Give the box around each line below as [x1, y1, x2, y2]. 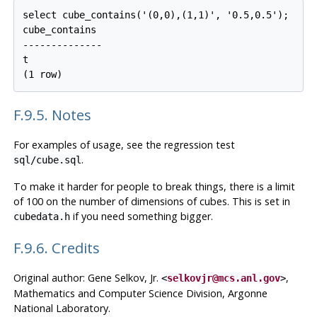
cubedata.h [13, 211, 70, 223]
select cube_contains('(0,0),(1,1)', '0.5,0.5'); [23, 9, 289, 21]
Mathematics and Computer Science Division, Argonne [13, 286, 267, 300]
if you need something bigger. [69, 209, 213, 224]
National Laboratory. [13, 301, 110, 315]
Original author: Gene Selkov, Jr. [13, 270, 161, 284]
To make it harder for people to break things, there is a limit [13, 180, 295, 194]
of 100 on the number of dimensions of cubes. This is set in [13, 195, 290, 209]
